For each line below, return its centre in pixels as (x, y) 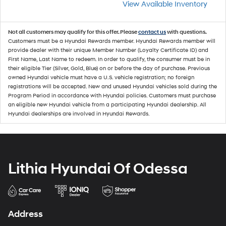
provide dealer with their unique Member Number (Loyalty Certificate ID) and (108, 50)
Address (25, 214)
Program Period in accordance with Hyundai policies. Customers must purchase (112, 95)
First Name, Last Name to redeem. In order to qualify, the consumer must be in (109, 59)
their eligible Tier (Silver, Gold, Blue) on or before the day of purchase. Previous (109, 68)
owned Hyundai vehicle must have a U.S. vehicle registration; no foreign (101, 77)
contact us (152, 32)
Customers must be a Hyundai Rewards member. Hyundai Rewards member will (112, 41)
